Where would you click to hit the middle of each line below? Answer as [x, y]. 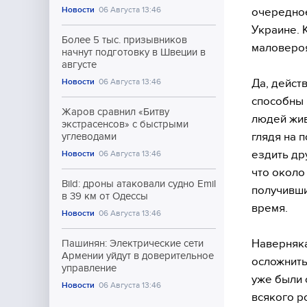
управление [89, 268]
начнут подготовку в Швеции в [134, 52]
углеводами [89, 136]
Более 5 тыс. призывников [124, 40]
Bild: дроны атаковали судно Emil [139, 184]
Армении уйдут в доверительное [138, 256]
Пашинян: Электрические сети [133, 243]
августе [79, 64]
